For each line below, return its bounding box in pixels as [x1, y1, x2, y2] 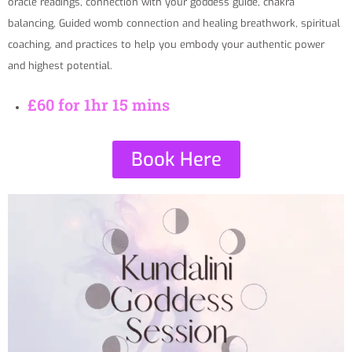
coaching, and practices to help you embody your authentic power [8, 37, 324, 51]
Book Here [130, 146, 222, 172]
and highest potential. [8, 58, 112, 72]
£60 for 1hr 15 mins [27, 93, 170, 115]
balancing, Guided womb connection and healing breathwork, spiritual [8, 16, 340, 30]
